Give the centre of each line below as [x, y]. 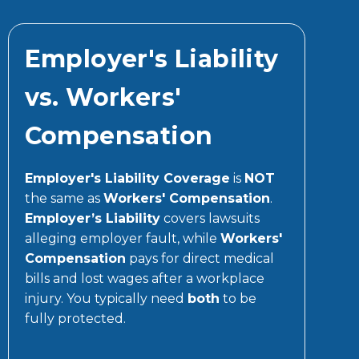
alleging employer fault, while [122, 238]
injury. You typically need [106, 298]
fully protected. [75, 318]
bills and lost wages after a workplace [144, 278]
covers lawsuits [210, 218]
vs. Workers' [103, 97]
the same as [64, 198]
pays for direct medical [200, 258]
